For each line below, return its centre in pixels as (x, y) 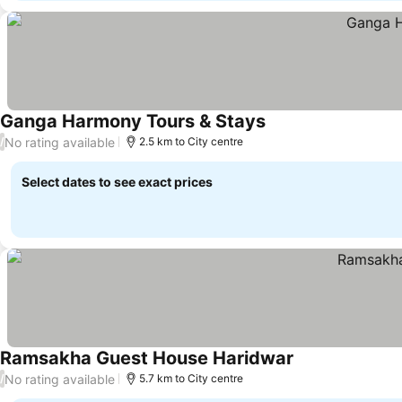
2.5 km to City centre (191, 141)
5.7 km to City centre (191, 378)
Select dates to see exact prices (117, 182)
